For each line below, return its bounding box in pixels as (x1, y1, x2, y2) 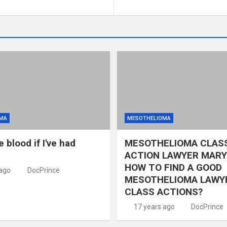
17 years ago (133, 202, 175, 211)
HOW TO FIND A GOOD (125, 161, 222, 173)
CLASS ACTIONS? (125, 185, 203, 198)
